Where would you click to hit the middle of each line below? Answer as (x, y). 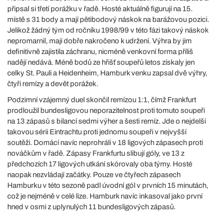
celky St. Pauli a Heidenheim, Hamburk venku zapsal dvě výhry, (107, 73)
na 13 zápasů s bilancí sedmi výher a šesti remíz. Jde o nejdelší (107, 121)
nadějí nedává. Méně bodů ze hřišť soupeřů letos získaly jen (101, 62)
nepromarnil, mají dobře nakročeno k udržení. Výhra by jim (100, 41)
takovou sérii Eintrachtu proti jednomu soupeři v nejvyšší (97, 132)
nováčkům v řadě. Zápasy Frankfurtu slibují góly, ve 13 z (96, 153)
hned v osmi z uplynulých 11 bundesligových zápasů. (91, 207)
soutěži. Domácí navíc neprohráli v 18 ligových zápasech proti (105, 143)
